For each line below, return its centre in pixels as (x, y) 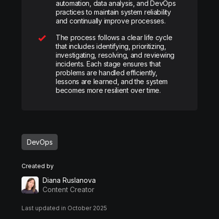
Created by (38, 166)
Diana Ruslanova (69, 180)
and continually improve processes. (111, 21)
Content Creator (68, 189)
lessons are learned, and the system (112, 81)
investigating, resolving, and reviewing (115, 55)
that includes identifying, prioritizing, (111, 46)
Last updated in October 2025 (64, 208)
